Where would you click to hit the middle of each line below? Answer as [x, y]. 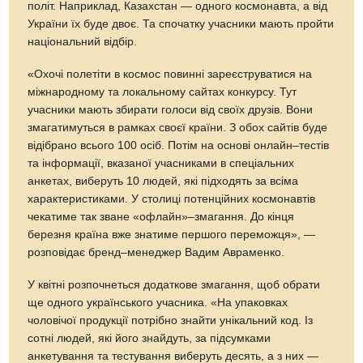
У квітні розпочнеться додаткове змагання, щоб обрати [174, 284]
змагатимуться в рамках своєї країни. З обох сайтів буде [178, 127]
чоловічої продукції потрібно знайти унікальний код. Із [171, 320]
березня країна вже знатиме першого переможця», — [172, 234]
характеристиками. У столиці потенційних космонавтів [172, 199]
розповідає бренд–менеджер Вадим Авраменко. [156, 252]
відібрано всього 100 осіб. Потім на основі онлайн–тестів [179, 145]
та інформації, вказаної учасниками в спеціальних [161, 163]
